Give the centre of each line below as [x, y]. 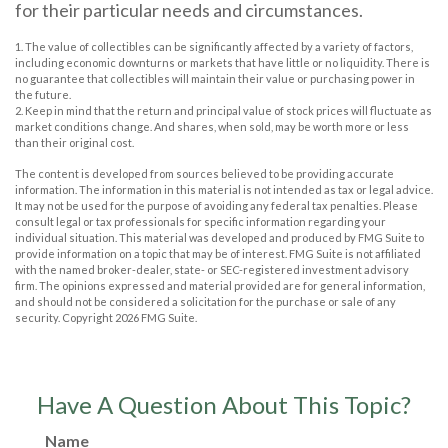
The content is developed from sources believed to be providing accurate [204, 173]
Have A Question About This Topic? [224, 404]
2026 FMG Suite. [156, 317]
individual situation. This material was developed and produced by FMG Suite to [219, 237]
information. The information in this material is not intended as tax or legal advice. [224, 189]
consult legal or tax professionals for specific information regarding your [200, 221]
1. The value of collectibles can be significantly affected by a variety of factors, [214, 46]
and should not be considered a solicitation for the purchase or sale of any [205, 301]
